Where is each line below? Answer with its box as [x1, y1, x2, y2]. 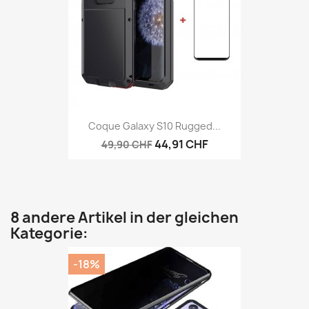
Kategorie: [10, 223, 88, 244]
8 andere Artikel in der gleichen [10, 208, 239, 228]
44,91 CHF [154, 137, 208, 152]
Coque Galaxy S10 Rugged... [88, 119, 221, 133]
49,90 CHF [101, 138, 152, 152]
